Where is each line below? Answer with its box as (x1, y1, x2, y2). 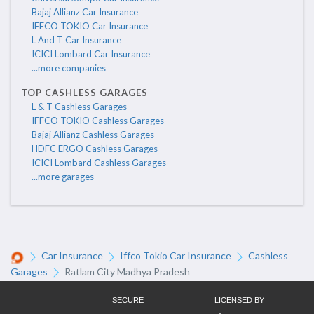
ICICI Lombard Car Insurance (32, 48, 150, 60)
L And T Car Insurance (32, 34, 121, 46)
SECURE (112, 295, 144, 304)
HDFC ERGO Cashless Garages (32, 143, 158, 155)
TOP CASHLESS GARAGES (21, 87, 148, 99)
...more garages (32, 171, 94, 183)
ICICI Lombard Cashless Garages (32, 157, 166, 169)
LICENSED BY (214, 295, 264, 304)
